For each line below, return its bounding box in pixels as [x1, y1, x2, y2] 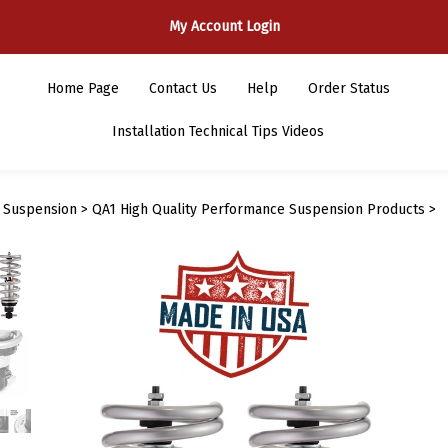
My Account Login [168, 18, 280, 35]
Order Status [307, 80, 390, 97]
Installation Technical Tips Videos [112, 123, 324, 140]
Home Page [46, 80, 119, 97]
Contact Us [148, 80, 217, 97]
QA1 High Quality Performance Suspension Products [91, 201, 425, 218]
